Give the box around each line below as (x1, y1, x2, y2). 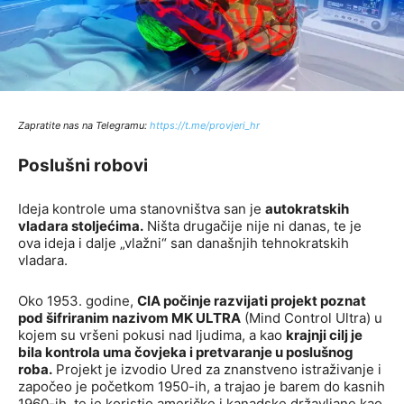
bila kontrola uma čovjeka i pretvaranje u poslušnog (18, 344, 353, 362)
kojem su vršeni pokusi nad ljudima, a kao (18, 326, 286, 344)
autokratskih (265, 200, 349, 218)
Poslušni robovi (18, 155, 148, 177)
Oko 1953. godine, (18, 292, 137, 310)
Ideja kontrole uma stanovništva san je (18, 200, 265, 218)
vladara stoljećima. (18, 217, 143, 235)
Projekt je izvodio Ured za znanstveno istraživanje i (52, 361, 381, 379)
